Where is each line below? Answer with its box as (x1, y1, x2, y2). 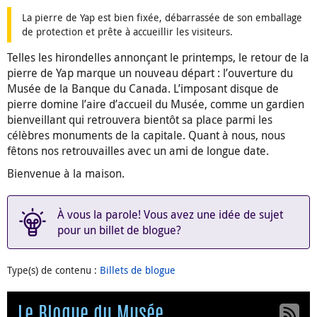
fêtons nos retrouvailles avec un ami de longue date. (7, 142, 269, 158)
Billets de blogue (100, 263, 175, 277)
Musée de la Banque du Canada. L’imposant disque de (7, 80, 279, 96)
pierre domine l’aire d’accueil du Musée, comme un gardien (7, 96, 304, 112)
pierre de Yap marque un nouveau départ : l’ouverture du (7, 64, 293, 81)
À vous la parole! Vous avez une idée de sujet (57, 206, 283, 222)
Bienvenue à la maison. (7, 165, 125, 181)
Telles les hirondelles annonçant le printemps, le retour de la (7, 49, 309, 65)
